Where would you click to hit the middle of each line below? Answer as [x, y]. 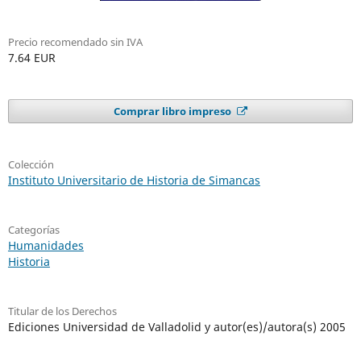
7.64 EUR [31, 58]
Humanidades [46, 246]
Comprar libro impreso [174, 112]
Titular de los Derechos [62, 311]
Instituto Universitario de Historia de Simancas [134, 180]
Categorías [33, 230]
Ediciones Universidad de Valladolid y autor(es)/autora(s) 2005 [176, 327]
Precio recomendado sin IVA [75, 42]
